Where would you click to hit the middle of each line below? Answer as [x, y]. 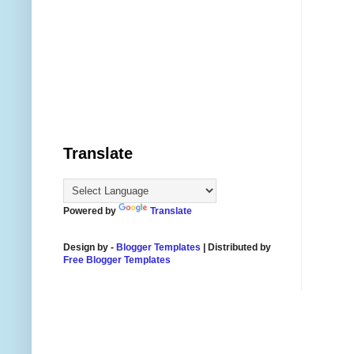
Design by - [90, 247]
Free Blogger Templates [117, 260]
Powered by [91, 211]
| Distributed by [236, 247]
